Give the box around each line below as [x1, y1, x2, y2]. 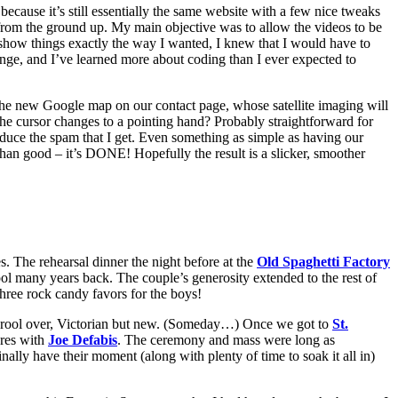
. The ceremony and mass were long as [117, 331, 335, 347]
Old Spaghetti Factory [257, 253, 390, 269]
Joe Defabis [48, 331, 117, 347]
